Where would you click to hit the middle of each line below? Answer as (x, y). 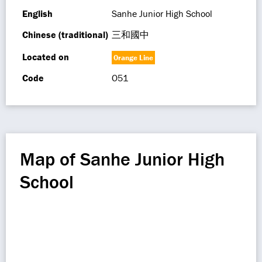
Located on (46, 57)
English (37, 13)
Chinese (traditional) (65, 35)
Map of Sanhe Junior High (122, 159)
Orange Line (133, 58)
